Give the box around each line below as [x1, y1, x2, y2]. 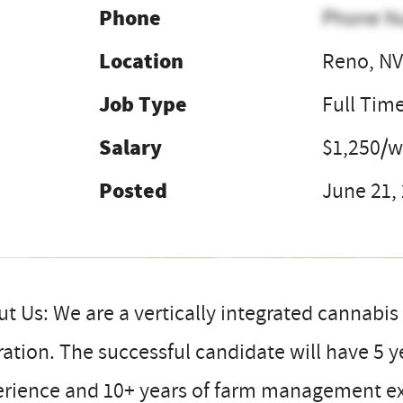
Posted [98, 175, 167, 206]
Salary [98, 132, 162, 163]
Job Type [98, 89, 187, 120]
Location [98, 46, 184, 76]
